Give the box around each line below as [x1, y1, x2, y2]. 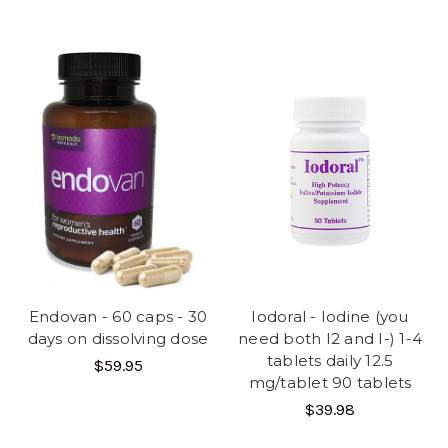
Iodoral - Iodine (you [251, 307, 409, 326]
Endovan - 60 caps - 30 [28, 307, 208, 326]
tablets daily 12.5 [266, 351, 394, 370]
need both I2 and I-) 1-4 [238, 329, 422, 348]
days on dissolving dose [27, 329, 209, 348]
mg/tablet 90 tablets [248, 373, 412, 392]
